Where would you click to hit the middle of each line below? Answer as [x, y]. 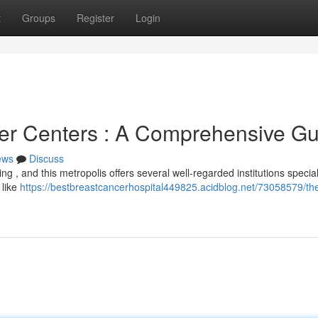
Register [95, 18]
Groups [39, 18]
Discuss [46, 158]
